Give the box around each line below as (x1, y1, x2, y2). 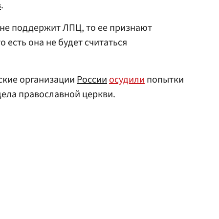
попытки (145, 73, 184, 87)
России (77, 73, 107, 87)
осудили (109, 73, 145, 87)
